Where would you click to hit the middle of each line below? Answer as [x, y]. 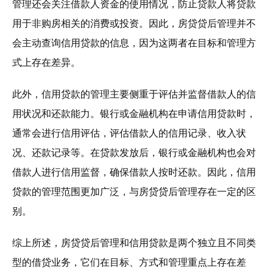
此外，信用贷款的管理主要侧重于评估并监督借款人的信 [134, 94]
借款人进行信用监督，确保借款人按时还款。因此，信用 [134, 172]
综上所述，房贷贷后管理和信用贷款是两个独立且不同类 [134, 243]
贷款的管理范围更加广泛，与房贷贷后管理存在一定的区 [134, 192]
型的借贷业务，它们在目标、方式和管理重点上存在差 [129, 262]
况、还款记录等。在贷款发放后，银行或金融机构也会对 [134, 153]
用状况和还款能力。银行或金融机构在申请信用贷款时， [134, 114]
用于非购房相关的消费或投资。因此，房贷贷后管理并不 [134, 23]
